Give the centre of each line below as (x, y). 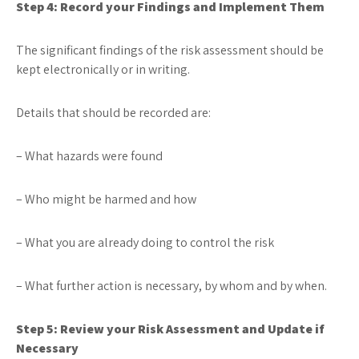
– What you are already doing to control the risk (145, 242)
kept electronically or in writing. (103, 69)
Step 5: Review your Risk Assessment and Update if (170, 329)
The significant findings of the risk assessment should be (170, 50)
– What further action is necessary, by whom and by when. (171, 286)
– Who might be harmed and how (106, 199)
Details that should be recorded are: (113, 113)
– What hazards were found (89, 156)
